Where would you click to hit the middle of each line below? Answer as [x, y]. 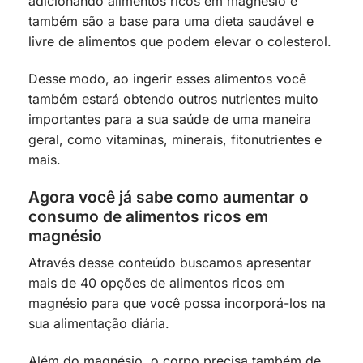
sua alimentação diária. [99, 324]
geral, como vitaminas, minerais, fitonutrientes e [175, 139]
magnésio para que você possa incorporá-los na [177, 303]
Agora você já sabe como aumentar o [169, 196]
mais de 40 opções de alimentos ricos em [156, 283]
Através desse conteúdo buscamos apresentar [170, 263]
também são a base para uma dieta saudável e [171, 21]
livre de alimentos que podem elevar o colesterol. [180, 42]
